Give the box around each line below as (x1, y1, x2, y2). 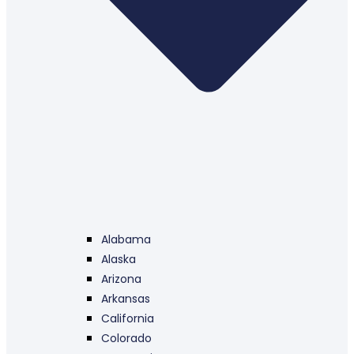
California (101, 311, 154, 327)
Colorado (101, 330, 152, 347)
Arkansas (101, 291, 150, 307)
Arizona (101, 271, 141, 288)
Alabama (101, 232, 151, 248)
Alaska (101, 251, 136, 268)
